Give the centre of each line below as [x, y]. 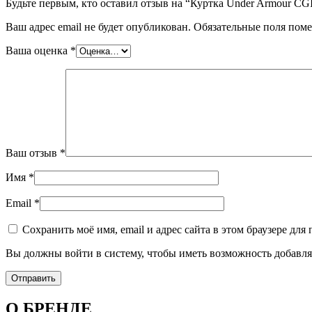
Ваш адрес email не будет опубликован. [98, 27]
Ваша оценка [38, 51]
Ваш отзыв [33, 153]
